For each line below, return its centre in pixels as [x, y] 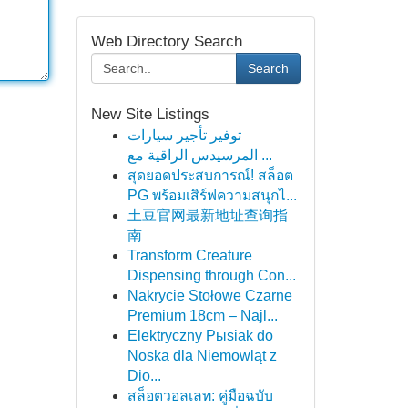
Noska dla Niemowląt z [202, 356]
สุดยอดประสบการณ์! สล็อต [210, 175]
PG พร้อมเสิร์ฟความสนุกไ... [212, 195]
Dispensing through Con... [211, 275]
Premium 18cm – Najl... [202, 316]
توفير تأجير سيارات [184, 135]
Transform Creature [189, 255]
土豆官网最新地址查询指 [207, 215]
